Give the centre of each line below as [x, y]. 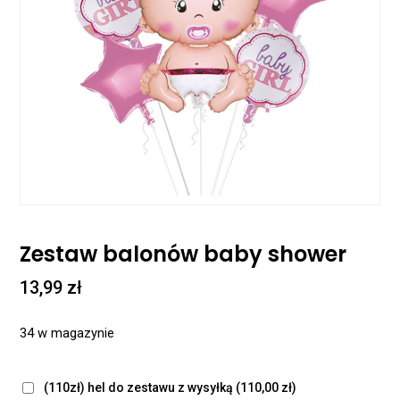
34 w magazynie [67, 333]
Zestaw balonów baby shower [183, 254]
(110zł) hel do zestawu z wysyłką [139, 387]
